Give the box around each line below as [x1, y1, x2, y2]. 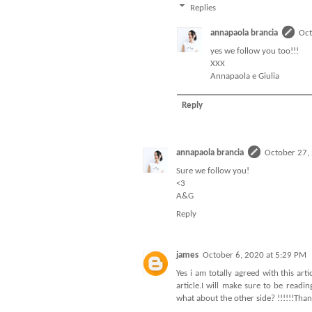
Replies [189, 3, 216, 13]
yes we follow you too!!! [210, 46, 299, 56]
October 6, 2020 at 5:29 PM [203, 250, 306, 260]
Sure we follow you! [176, 166, 249, 176]
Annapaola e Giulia [210, 71, 279, 81]
